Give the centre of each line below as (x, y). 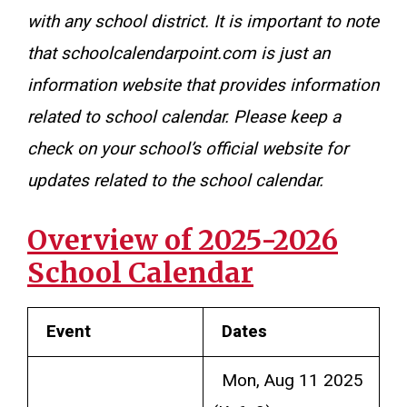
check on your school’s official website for (188, 149)
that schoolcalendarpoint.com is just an (179, 54)
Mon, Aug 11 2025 (288, 380)
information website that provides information (203, 85)
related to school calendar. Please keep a (184, 117)
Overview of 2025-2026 (183, 239)
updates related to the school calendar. (175, 181)
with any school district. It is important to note (203, 22)
